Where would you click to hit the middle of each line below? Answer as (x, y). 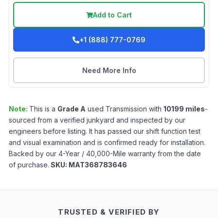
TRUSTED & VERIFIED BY (109, 212)
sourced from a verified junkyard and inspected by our (97, 120)
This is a (43, 109)
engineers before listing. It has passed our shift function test (105, 131)
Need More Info (109, 71)
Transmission (126, 109)
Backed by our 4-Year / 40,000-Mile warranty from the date (105, 154)
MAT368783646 (98, 165)
